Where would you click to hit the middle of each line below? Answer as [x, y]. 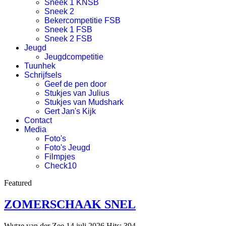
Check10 [61, 166]
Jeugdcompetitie [74, 57]
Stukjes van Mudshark [84, 102]
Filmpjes [60, 157]
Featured [18, 183]
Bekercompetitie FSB [82, 20]
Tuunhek [40, 66]
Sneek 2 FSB [68, 39]
